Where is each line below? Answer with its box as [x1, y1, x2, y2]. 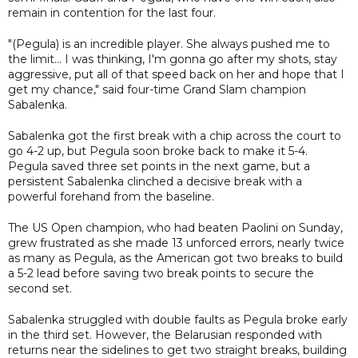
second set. [8, 280, 72, 296]
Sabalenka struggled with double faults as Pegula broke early [8, 312, 348, 327]
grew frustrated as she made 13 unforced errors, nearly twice [8, 235, 344, 250]
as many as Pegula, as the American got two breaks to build [8, 250, 343, 265]
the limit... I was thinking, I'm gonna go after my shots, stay [8, 51, 337, 66]
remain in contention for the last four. [8, 5, 216, 20]
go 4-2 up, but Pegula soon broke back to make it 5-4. [8, 143, 308, 158]
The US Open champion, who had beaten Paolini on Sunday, [8, 220, 343, 235]
